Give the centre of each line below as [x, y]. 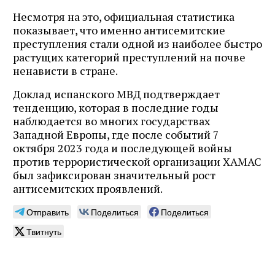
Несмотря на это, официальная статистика [124, 16]
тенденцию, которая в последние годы [116, 107]
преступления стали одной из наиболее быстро [137, 43]
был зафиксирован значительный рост [114, 175]
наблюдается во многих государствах [111, 121]
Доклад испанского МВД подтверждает [116, 94]
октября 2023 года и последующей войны [122, 148]
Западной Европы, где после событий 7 [116, 134]
